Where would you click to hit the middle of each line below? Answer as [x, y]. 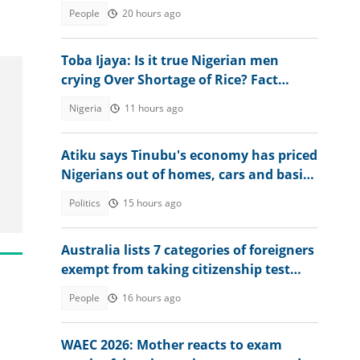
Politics [85, 203]
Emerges [88, 99]
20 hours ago [151, 13]
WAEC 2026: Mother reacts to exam [172, 345]
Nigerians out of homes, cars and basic [185, 174]
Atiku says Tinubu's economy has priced [189, 155]
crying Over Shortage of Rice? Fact [170, 80]
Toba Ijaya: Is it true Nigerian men [170, 60]
